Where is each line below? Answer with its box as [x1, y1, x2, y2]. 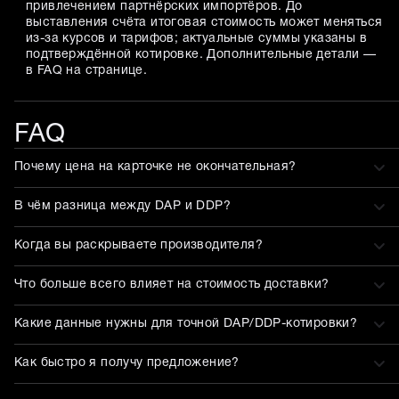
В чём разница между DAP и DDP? [14, 200, 231, 213]
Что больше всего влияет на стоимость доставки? [14, 279, 330, 291]
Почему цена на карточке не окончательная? [14, 161, 297, 174]
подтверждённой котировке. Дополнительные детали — [26, 48, 377, 61]
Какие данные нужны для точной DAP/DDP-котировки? [14, 318, 358, 330]
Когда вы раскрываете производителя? [14, 240, 263, 252]
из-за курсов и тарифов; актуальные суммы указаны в [26, 32, 367, 45]
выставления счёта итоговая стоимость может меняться [26, 16, 383, 28]
